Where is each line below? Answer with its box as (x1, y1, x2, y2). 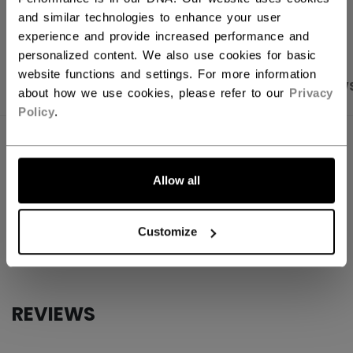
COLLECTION (12, 234, 88, 251)
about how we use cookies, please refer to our (18, 85, 289, 99)
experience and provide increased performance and (18, 28, 309, 43)
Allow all (153, 173, 200, 187)
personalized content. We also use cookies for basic (18, 47, 317, 61)
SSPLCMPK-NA (167, 173, 246, 189)
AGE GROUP (12, 203, 83, 220)
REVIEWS (12, 301, 95, 328)
